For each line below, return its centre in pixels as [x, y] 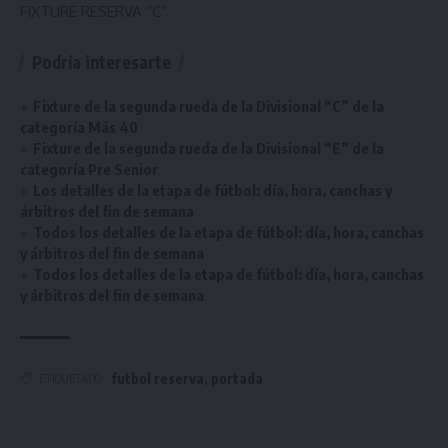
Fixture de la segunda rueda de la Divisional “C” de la [209, 105]
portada [237, 378]
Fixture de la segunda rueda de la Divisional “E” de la [209, 147]
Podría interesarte [101, 61]
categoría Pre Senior [89, 168]
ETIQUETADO [70, 378]
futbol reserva [157, 378]
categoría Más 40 [79, 126]
